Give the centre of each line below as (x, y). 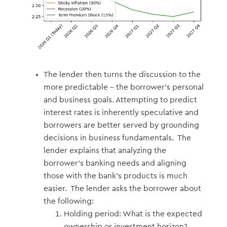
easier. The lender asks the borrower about (122, 189)
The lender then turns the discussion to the (122, 75)
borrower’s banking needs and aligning (115, 163)
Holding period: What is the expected (133, 214)
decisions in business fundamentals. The (117, 138)
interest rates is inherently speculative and (121, 113)
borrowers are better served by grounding (121, 125)
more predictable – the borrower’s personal (123, 87)
